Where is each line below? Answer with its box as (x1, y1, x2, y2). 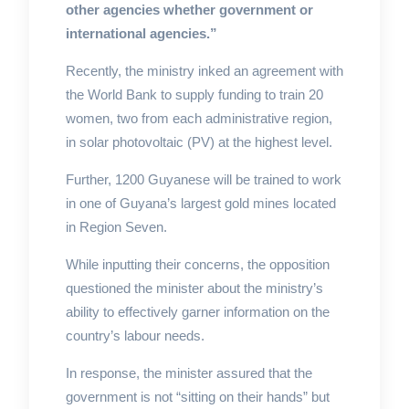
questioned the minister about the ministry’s (65, 279, 323, 296)
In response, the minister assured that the (65, 364, 312, 381)
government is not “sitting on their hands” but (65, 388, 330, 404)
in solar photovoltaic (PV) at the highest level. (65, 133, 336, 150)
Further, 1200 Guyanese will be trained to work (65, 171, 341, 187)
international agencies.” (65, 25, 217, 41)
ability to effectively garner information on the (65, 303, 330, 320)
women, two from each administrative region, (65, 110, 332, 126)
